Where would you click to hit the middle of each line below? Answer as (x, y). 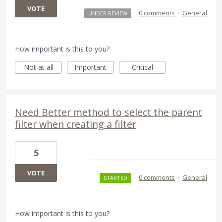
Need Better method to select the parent (109, 112)
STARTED (115, 178)
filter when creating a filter (76, 124)
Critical (142, 67)
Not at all (38, 67)
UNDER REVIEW (108, 13)
